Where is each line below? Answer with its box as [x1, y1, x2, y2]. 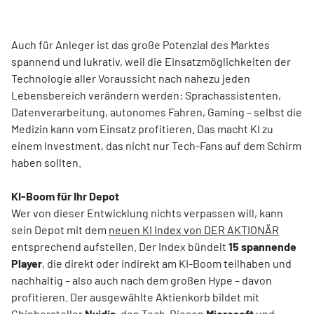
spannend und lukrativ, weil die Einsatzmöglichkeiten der [11, 54, 291, 68]
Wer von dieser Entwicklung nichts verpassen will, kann [11, 205, 283, 219]
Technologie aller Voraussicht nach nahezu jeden [11, 71, 250, 85]
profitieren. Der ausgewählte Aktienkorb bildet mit [11, 289, 259, 303]
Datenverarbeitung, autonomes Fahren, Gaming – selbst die [11, 104, 302, 118]
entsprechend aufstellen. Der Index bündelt [11, 239, 228, 253]
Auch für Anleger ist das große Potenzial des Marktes [11, 37, 270, 51]
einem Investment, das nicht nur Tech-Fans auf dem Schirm [11, 138, 301, 152]
